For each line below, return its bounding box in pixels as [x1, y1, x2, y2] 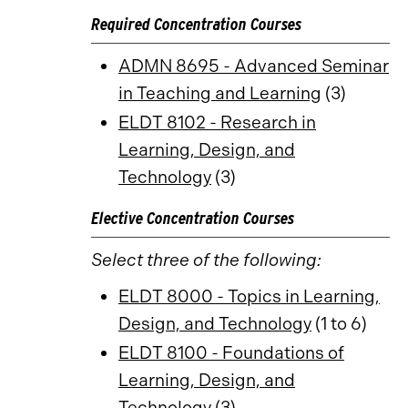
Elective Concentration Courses [91, 208, 294, 229]
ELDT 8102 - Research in [118, 112, 316, 133]
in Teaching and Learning [118, 83, 321, 104]
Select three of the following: [91, 250, 321, 270]
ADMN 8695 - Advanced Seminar [118, 56, 389, 76]
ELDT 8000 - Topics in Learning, [118, 286, 380, 307]
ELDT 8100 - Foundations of [118, 342, 344, 363]
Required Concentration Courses [91, 14, 301, 35]
